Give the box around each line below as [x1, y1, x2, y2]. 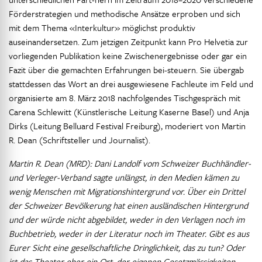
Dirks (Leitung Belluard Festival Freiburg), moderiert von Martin [9, 119, 246, 132]
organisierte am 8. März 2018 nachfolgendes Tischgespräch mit [9, 91, 240, 104]
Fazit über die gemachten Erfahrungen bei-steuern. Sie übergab [9, 63, 244, 76]
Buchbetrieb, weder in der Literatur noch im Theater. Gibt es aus [9, 227, 249, 240]
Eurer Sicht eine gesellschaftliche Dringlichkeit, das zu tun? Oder [9, 241, 245, 254]
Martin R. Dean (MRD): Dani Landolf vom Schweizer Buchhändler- [9, 157, 251, 170]
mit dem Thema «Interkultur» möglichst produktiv [9, 21, 195, 34]
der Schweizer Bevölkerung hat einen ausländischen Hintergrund [9, 199, 248, 212]
